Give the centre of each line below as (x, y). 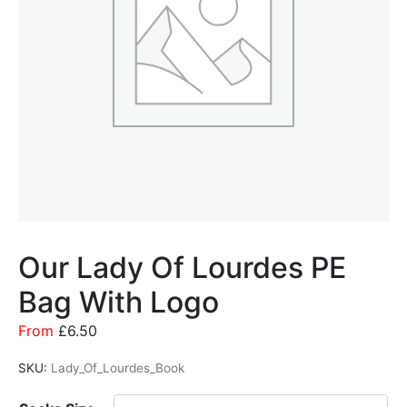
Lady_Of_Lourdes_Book (118, 368)
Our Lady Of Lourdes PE (182, 268)
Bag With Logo (119, 303)
